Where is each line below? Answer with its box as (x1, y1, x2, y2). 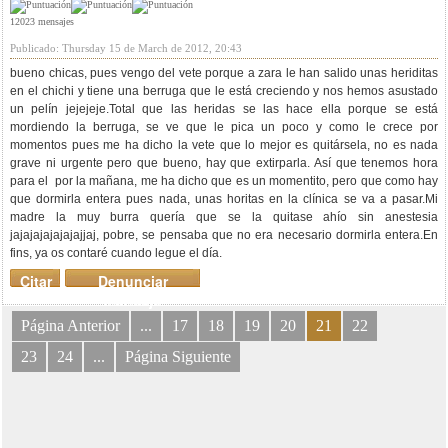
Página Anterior (21, 317, 120, 334)
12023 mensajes (10, 16, 74, 27)
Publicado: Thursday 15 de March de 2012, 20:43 (10, 42, 242, 54)
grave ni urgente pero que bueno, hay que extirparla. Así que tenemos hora (10, 156, 438, 170)
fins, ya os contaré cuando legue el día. (10, 246, 222, 260)
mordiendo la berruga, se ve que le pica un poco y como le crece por (10, 120, 438, 134)
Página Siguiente (125, 348, 231, 365)
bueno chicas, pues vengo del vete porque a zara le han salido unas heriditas (10, 66, 438, 80)
